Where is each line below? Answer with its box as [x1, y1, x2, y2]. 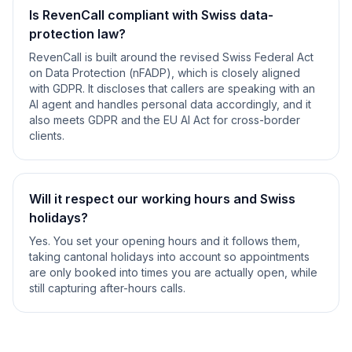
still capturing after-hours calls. [29, 281, 185, 295]
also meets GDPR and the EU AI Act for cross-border [29, 113, 300, 126]
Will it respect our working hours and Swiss [29, 191, 295, 207]
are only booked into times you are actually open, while [29, 266, 317, 279]
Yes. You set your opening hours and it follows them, [29, 234, 300, 247]
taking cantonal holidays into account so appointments [29, 250, 310, 263]
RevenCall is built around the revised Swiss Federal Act [29, 50, 313, 64]
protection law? [29, 26, 126, 42]
